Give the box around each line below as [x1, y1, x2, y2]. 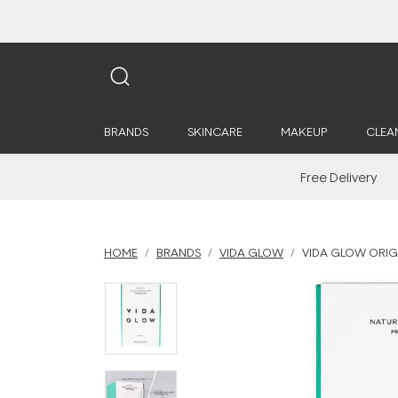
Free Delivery [300, 169, 378, 186]
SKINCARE [187, 123, 243, 139]
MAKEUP [281, 123, 327, 139]
